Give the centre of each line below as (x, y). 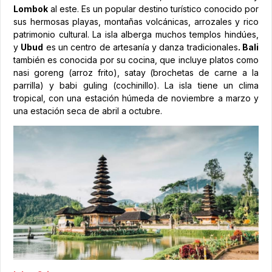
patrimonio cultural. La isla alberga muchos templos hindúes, (136, 35)
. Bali (248, 47)
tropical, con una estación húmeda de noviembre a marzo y (136, 98)
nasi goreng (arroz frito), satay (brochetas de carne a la (136, 73)
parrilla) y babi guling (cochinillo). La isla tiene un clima (136, 86)
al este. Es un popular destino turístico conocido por (153, 9)
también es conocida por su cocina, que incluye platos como (136, 60)
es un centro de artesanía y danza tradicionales (141, 47)
